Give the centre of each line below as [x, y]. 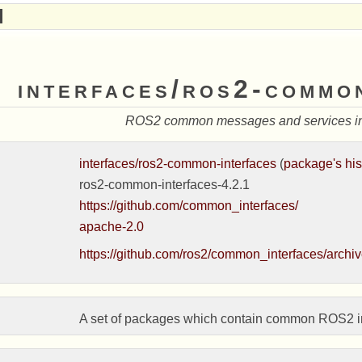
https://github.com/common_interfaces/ [188, 206]
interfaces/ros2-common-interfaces [177, 164]
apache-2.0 [111, 227]
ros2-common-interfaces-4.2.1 [164, 185]
